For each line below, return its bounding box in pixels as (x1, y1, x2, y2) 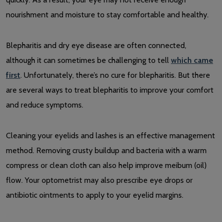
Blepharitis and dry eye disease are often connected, (6, 40, 186, 50)
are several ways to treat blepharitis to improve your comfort (6, 85, 214, 95)
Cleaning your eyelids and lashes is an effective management (6, 130, 215, 140)
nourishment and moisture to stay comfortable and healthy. (6, 9, 209, 19)
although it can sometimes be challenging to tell (6, 55, 171, 65)
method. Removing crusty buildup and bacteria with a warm (6, 145, 207, 155)
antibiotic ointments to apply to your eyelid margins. (6, 190, 183, 200)
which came (171, 55, 213, 65)
